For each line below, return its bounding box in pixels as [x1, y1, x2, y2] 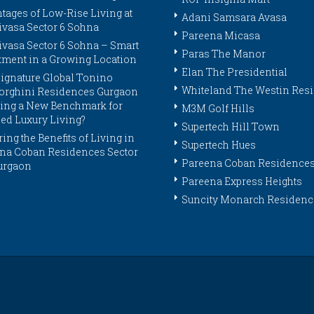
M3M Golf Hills [182, 102, 254, 116]
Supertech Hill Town [182, 120, 280, 134]
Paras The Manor [182, 47, 266, 61]
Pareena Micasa [182, 29, 260, 43]
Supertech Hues [182, 138, 256, 152]
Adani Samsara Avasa [182, 11, 287, 25]
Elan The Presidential [182, 65, 287, 79]
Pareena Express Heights [182, 175, 302, 189]
